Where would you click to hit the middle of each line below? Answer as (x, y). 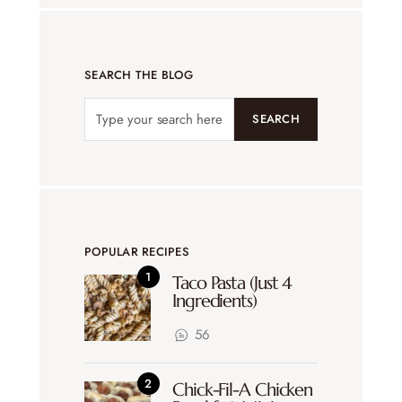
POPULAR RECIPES (137, 252)
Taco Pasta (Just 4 (232, 284)
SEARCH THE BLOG (139, 75)
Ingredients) (214, 301)
